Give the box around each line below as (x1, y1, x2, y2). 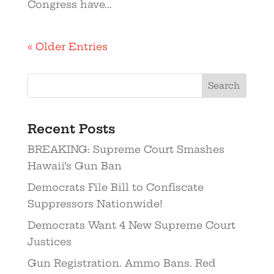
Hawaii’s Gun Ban (27, 160, 122, 172)
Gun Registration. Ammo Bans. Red (27, 257, 216, 270)
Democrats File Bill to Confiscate (27, 181, 204, 194)
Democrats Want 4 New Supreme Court (27, 219, 235, 232)
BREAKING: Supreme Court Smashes (27, 143, 224, 156)
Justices (27, 235, 72, 248)
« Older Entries (27, 40, 108, 53)
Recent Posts (27, 121, 115, 137)
